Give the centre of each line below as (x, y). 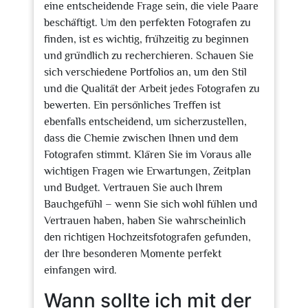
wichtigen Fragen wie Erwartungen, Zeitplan (147, 171)
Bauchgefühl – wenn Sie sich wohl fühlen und (151, 204)
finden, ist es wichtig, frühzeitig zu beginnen (146, 39)
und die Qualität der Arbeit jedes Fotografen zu (152, 89)
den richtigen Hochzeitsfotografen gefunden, (147, 237)
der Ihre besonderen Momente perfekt (133, 254)
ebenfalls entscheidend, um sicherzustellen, (145, 122)
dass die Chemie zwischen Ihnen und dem (141, 138)
